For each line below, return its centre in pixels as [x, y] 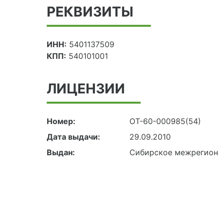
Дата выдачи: [73, 136]
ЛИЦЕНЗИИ [86, 88]
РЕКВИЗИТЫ [90, 11]
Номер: [61, 121]
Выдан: [61, 152]
